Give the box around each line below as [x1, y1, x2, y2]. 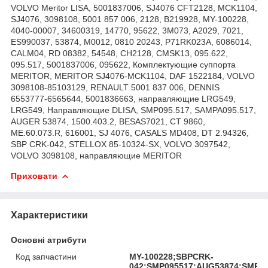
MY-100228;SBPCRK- [129, 251, 214, 261]
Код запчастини [16, 251, 77, 261]
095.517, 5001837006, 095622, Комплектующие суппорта [11, 59, 236, 69]
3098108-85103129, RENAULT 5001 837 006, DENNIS [11, 82, 220, 92]
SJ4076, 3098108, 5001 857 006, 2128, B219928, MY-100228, [11, 14, 249, 24]
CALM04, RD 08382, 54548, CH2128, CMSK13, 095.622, [11, 48, 228, 58]
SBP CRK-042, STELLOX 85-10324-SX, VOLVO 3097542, [11, 139, 230, 149]
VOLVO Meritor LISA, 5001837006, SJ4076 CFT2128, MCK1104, [11, 2, 257, 13]
